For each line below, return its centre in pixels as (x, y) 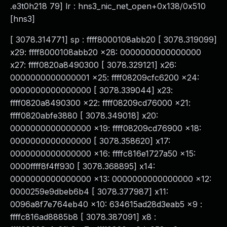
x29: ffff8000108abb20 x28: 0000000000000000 (106, 52)
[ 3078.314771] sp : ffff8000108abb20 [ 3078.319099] (113, 40)
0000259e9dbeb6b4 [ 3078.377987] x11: (89, 192)
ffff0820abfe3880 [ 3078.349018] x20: (84, 116)
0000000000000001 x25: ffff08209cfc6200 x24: (105, 78)
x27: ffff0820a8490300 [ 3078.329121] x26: (93, 65)
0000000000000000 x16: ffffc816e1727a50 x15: (103, 154)
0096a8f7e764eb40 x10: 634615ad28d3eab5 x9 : (106, 204)
